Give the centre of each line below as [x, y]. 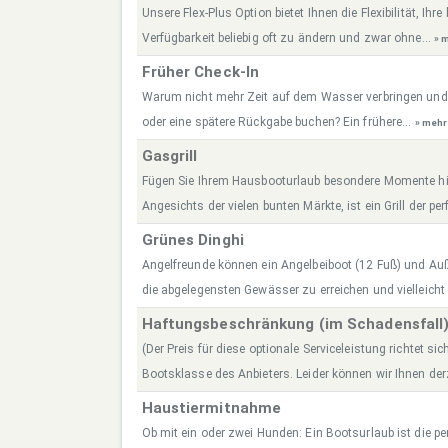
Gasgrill [169, 156]
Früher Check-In [200, 72]
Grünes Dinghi [192, 240]
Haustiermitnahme [211, 408]
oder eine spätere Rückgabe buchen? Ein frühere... [278, 122]
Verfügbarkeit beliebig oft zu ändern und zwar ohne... [287, 38]
